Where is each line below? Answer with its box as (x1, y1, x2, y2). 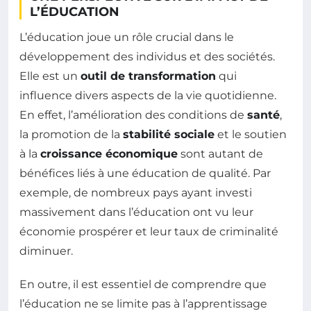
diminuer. (19, 244, 73, 258)
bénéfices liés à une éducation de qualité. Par (19, 167, 271, 180)
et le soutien (215, 128, 287, 142)
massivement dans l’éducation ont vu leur (19, 205, 253, 219)
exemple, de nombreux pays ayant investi (19, 186, 252, 200)
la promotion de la (19, 128, 123, 142)
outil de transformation (81, 69, 216, 83)
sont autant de (178, 147, 263, 161)
